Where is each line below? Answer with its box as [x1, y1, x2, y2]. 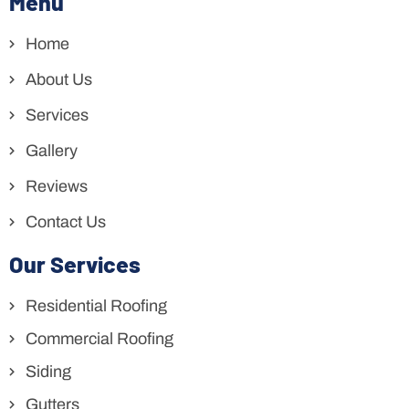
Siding [25, 362, 71, 381]
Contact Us [25, 212, 106, 231]
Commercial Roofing [25, 329, 173, 348]
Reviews [25, 176, 88, 195]
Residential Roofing [25, 296, 167, 315]
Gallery [25, 141, 78, 160]
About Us [25, 69, 92, 89]
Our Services [9, 249, 141, 278]
